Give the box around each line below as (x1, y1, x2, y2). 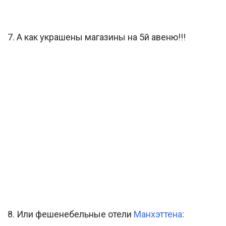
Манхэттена (134, 209, 182, 220)
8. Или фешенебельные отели (8, 209, 134, 220)
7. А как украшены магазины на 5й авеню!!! (8, 32, 186, 43)
